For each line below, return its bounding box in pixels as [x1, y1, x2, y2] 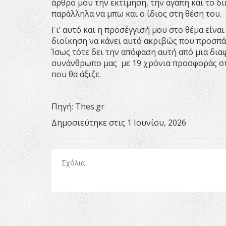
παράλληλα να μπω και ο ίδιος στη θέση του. [51, 8, 221, 19]
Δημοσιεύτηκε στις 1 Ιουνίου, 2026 [51, 117, 186, 128]
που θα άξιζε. [51, 68, 101, 80]
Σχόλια [62, 157, 85, 167]
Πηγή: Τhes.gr [51, 100, 104, 112]
